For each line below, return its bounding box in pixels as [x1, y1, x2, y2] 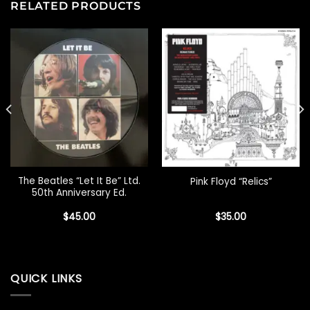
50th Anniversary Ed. [32, 185, 127, 199]
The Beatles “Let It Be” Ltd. [18, 174, 140, 188]
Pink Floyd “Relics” [190, 174, 272, 188]
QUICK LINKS [10, 270, 82, 286]
